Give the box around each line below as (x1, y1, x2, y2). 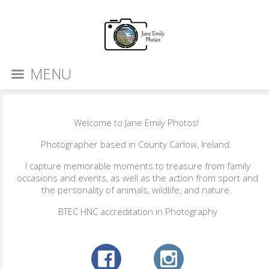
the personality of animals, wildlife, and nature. (41, 184, 234, 196)
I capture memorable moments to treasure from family (25, 160, 250, 172)
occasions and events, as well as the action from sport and (17, 172, 258, 184)
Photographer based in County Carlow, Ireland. (41, 138, 234, 150)
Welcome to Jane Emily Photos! (74, 116, 201, 128)
